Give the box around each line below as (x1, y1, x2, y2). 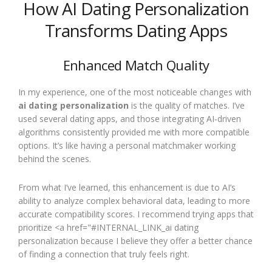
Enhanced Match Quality (63, 56, 209, 74)
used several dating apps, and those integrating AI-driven (18, 113, 241, 124)
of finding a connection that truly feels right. (18, 248, 189, 260)
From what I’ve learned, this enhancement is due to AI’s (18, 182, 236, 193)
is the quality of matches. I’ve (129, 100, 245, 111)
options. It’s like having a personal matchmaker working (18, 140, 236, 151)
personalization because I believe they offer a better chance (18, 235, 253, 246)
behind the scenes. (18, 153, 91, 165)
